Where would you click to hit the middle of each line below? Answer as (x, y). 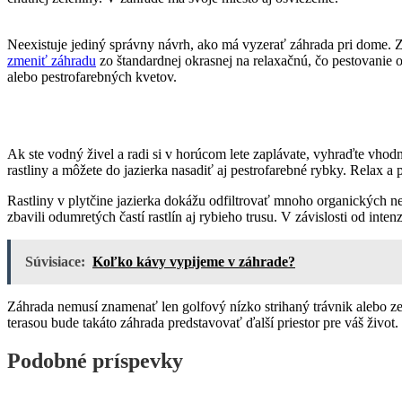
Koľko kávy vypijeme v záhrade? (194, 262)
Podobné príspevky (95, 360)
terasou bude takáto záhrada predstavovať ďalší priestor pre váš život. (203, 323)
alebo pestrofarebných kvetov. (92, 77)
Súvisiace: (55, 262)
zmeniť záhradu (52, 61)
